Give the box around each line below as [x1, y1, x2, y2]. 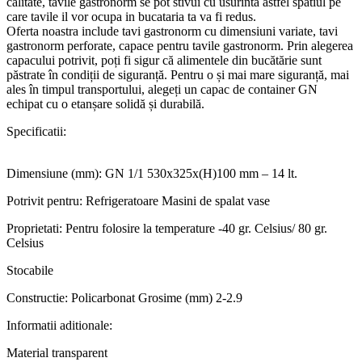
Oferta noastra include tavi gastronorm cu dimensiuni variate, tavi [6, 23, 338, 38]
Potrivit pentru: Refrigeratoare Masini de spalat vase [6, 193, 270, 208]
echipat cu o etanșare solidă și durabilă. [6, 96, 204, 111]
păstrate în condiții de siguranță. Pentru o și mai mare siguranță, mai [6, 67, 349, 82]
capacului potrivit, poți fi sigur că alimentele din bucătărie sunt [6, 53, 322, 67]
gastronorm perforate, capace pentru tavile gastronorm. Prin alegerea [6, 38, 353, 53]
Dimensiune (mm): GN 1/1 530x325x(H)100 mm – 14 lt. [6, 166, 297, 180]
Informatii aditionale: [6, 318, 112, 332]
